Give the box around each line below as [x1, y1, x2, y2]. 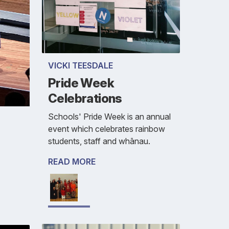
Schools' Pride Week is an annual [48, 111, 171, 122]
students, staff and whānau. [48, 136, 150, 147]
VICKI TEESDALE [48, 60, 113, 71]
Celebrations [48, 91, 122, 106]
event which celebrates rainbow [48, 124, 165, 134]
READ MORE [48, 156, 96, 167]
